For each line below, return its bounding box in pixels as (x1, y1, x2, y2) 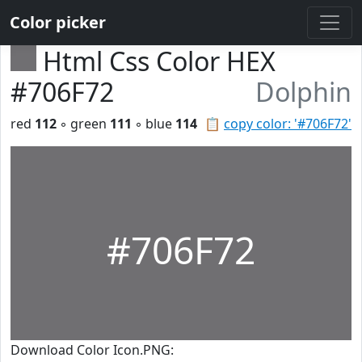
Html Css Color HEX (43, 44, 276, 78)
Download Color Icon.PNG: (11, 341, 174, 359)
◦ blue (132, 115, 175, 133)
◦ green (57, 115, 110, 133)
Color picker (10, 11, 106, 33)
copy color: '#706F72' (224, 115, 351, 133)
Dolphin (255, 74, 351, 109)
